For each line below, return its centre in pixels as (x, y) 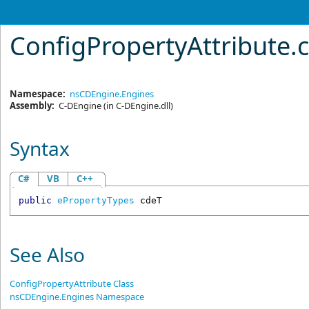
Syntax (40, 148)
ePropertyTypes (96, 201)
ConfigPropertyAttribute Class (72, 283)
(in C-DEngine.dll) (138, 106)
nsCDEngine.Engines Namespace (77, 296)
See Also (48, 254)
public (35, 201)
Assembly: (32, 106)
